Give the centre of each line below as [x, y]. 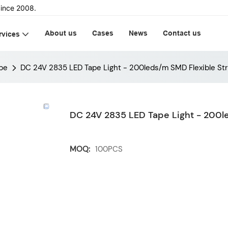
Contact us [182, 33]
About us [61, 33]
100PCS [109, 149]
